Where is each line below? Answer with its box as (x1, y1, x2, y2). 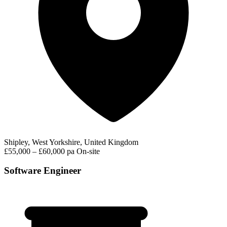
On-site (77, 146, 100, 156)
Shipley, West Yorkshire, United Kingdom (4, 137, 138, 146)
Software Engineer (4, 165, 81, 176)
